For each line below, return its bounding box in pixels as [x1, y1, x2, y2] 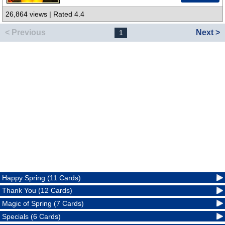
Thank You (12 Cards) [2, 186, 73, 195]
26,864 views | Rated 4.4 [6, 10, 85, 19]
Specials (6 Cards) [2, 212, 61, 220]
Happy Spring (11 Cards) [2, 173, 81, 182]
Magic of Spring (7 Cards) [2, 199, 84, 208]
